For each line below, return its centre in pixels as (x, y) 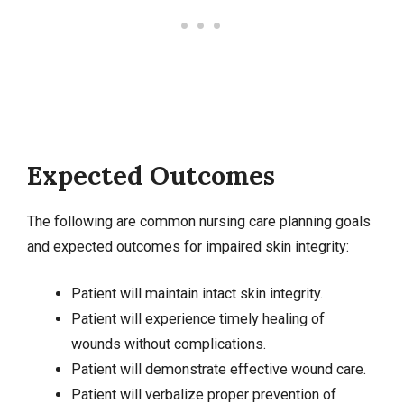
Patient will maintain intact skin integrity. (197, 294)
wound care (327, 370)
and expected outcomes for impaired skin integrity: (188, 246)
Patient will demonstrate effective (181, 370)
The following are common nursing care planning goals (199, 221)
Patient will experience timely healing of (197, 319)
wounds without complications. (168, 344)
